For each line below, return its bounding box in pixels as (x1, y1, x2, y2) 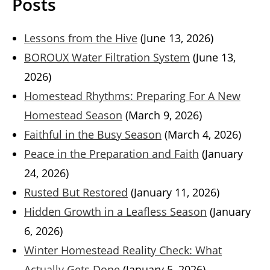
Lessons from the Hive (24, 31, 137, 46)
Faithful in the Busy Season (24, 127, 162, 142)
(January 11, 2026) (131, 185, 219, 200)
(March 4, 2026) (165, 127, 241, 142)
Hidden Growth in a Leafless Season (24, 204, 207, 219)
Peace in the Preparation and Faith (24, 146, 199, 162)
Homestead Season (24, 108, 122, 123)
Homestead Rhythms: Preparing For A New (24, 89, 240, 104)
